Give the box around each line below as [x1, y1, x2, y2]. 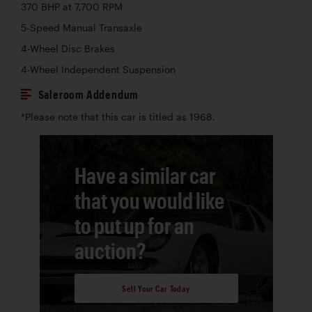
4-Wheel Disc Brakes [21, 43, 115, 55]
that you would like [74, 187, 224, 214]
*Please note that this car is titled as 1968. [21, 111, 215, 123]
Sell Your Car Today [122, 283, 190, 293]
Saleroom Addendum [38, 88, 139, 102]
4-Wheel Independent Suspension [21, 64, 175, 76]
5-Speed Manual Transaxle [21, 22, 142, 34]
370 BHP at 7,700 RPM [21, 1, 123, 13]
